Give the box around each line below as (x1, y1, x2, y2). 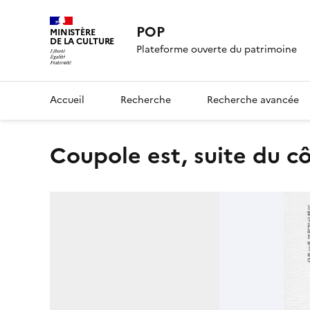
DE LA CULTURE (50, 35, 115, 48)
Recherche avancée (207, 92, 299, 107)
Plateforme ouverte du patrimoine (136, 42, 298, 57)
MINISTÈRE (50, 26, 95, 39)
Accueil (50, 92, 84, 107)
